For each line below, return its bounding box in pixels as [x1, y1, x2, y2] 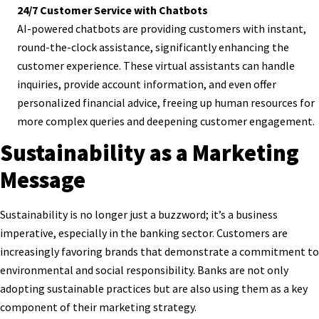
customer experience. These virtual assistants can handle [17, 58, 295, 73]
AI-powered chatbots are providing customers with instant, [17, 21, 306, 36]
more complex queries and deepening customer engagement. [17, 114, 315, 129]
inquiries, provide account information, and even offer [17, 77, 276, 92]
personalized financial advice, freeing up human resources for [17, 95, 315, 110]
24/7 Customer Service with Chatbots [17, 3, 208, 18]
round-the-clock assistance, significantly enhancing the [17, 40, 289, 55]
